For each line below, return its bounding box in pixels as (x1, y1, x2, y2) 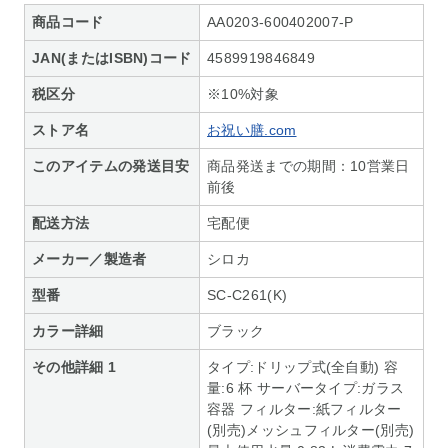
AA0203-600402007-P (207, 13, 354, 30)
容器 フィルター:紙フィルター (207, 400, 402, 417)
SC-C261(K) (207, 286, 288, 303)
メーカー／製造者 (32, 250, 147, 267)
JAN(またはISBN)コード (32, 49, 192, 66)
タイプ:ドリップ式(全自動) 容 (207, 358, 399, 375)
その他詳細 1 (32, 358, 117, 375)
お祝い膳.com (207, 121, 297, 138)
